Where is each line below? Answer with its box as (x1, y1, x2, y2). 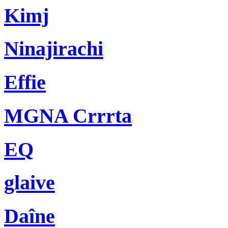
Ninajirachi (4, 37, 103, 61)
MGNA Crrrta (4, 104, 132, 127)
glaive (4, 171, 55, 194)
